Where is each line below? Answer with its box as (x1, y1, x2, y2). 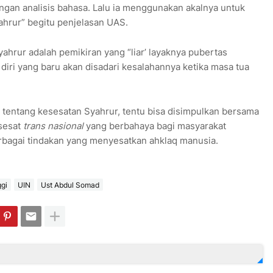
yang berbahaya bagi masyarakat (83, 120, 226, 132)
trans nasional (23, 120, 83, 132)
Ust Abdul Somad (40, 180, 99, 190)
